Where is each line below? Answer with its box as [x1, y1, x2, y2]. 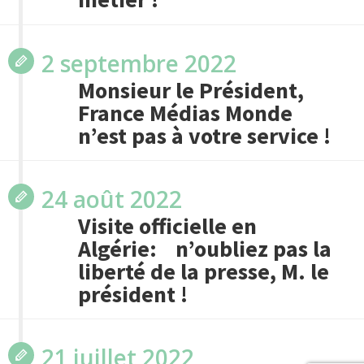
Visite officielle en [78, 211, 258, 241]
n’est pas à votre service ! [78, 120, 331, 150]
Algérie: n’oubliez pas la [78, 234, 332, 264]
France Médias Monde [78, 97, 293, 128]
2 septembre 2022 [41, 47, 236, 79]
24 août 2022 [41, 184, 182, 215]
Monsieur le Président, [78, 75, 305, 105]
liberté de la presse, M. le [78, 257, 330, 287]
